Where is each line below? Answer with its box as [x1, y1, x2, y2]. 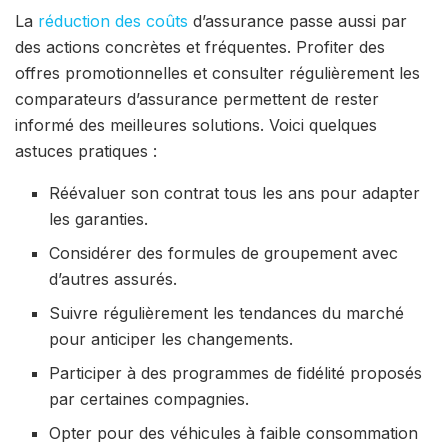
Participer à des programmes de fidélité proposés [49, 363, 423, 384]
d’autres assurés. [49, 269, 178, 290]
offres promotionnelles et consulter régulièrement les [15, 63, 420, 84]
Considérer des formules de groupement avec [49, 243, 399, 264]
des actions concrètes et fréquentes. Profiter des [15, 37, 385, 58]
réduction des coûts [38, 11, 188, 32]
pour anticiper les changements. [49, 329, 294, 350]
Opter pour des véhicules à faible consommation [49, 423, 419, 444]
